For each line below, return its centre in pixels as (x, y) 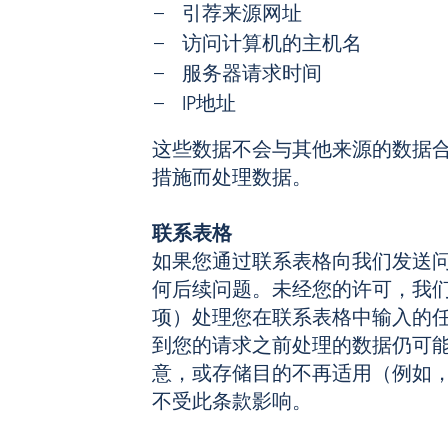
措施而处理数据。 (232, 177)
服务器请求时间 (252, 73)
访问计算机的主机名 (272, 43)
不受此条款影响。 (232, 401)
